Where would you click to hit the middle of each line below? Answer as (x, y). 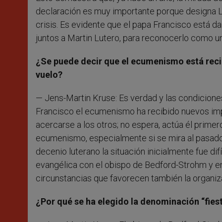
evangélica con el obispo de (90, 165)
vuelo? (49, 74)
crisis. (48, 24)
